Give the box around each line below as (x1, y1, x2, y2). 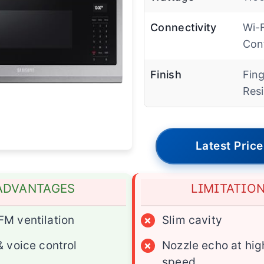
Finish (150, 68, 181, 81)
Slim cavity (162, 213, 222, 227)
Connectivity (150, 21, 217, 34)
